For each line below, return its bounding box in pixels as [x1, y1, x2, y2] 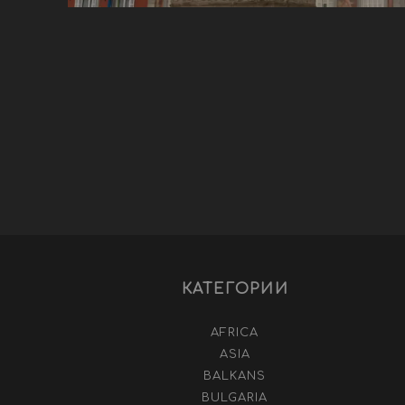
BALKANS [203, 370, 267, 382]
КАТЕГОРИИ [181, 281, 289, 297]
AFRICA [211, 326, 259, 339]
